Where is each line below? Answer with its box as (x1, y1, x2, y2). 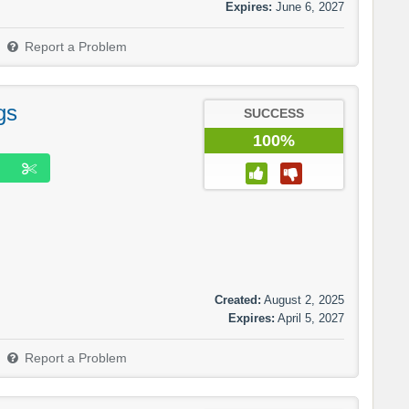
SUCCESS (244, 107, 304, 121)
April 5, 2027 (278, 310, 344, 325)
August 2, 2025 (264, 292, 344, 307)
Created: (215, 292, 261, 307)
